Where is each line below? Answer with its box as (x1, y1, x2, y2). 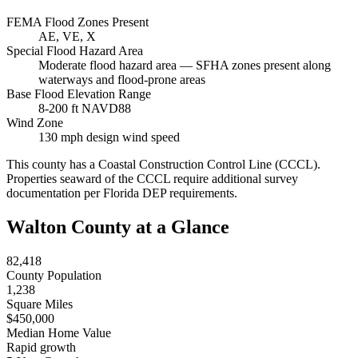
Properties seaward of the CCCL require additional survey (6, 172, 298, 186)
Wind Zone (6, 116, 63, 130)
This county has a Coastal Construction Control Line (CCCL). (6, 157, 320, 172)
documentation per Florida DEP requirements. (6, 186, 237, 201)
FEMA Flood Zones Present (6, 15, 149, 30)
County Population (6, 268, 101, 283)
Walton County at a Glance (6, 217, 229, 238)
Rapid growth (6, 340, 76, 355)
